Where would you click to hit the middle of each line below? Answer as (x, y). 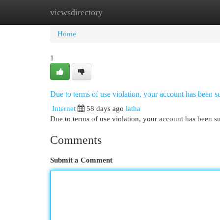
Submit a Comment (81, 160)
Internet (64, 108)
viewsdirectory (76, 12)
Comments (76, 140)
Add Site (180, 12)
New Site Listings (125, 12)
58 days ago (105, 108)
